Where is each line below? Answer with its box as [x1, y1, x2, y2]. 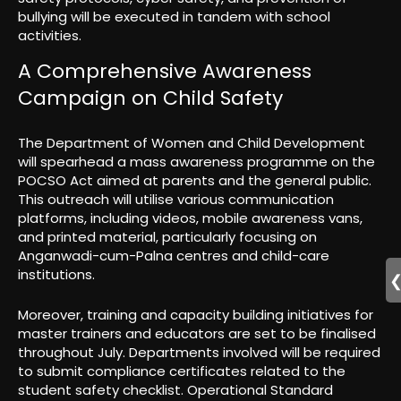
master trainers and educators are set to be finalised [18, 323, 376, 343]
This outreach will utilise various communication [18, 189, 334, 209]
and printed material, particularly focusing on [18, 226, 317, 246]
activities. [18, 25, 81, 45]
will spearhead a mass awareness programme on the [18, 151, 375, 171]
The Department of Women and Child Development [18, 132, 365, 152]
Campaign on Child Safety [18, 83, 283, 112]
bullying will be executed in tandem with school [18, 6, 330, 26]
